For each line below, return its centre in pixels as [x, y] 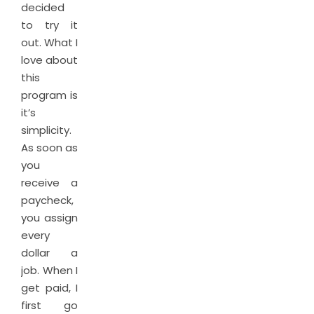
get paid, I [49, 288]
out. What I [49, 42]
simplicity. [46, 130]
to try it [49, 25]
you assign [49, 218]
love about [49, 60]
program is [49, 95]
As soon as [49, 148]
